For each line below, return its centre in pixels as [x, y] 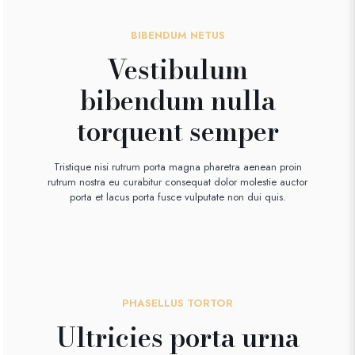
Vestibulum [177, 69]
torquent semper [177, 131]
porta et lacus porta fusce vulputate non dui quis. [177, 197]
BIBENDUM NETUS [177, 35]
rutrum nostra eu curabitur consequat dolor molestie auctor [177, 181]
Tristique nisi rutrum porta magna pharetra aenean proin [177, 166]
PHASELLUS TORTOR [177, 303]
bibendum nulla [177, 100]
